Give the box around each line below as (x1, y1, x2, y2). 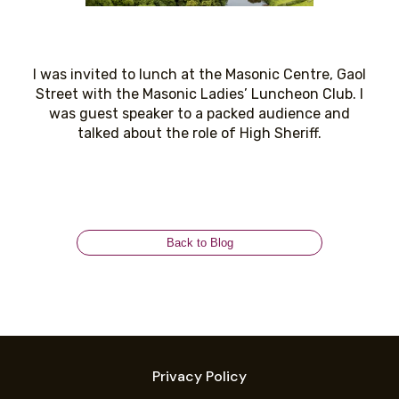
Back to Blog (166, 236, 233, 250)
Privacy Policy (152, 367, 247, 387)
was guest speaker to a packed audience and (49, 105, 350, 123)
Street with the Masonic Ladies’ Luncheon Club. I (36, 85, 363, 103)
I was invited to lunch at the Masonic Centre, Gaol (33, 66, 366, 84)
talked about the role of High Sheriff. (77, 125, 322, 142)
